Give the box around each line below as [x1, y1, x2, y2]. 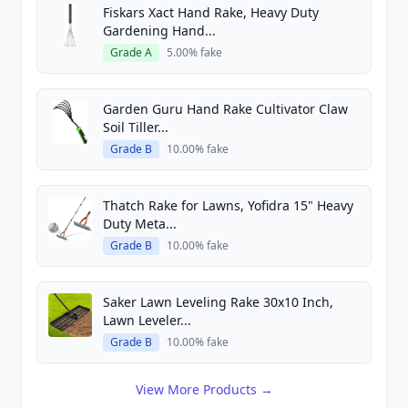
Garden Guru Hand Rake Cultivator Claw [103, 100, 348, 117]
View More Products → [135, 381, 273, 398]
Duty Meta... [103, 215, 177, 232]
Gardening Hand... [103, 22, 216, 39]
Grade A [110, 45, 152, 60]
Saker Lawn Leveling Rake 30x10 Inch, [103, 293, 333, 311]
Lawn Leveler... [103, 311, 191, 329]
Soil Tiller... [103, 118, 168, 136]
